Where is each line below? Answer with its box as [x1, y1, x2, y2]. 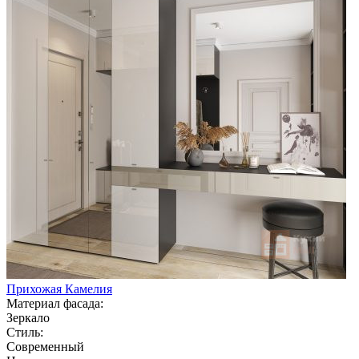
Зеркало [6, 310, 50, 325]
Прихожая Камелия [6, 281, 112, 296]
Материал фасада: [6, 296, 103, 310]
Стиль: [6, 325, 43, 339]
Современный [6, 339, 84, 353]
